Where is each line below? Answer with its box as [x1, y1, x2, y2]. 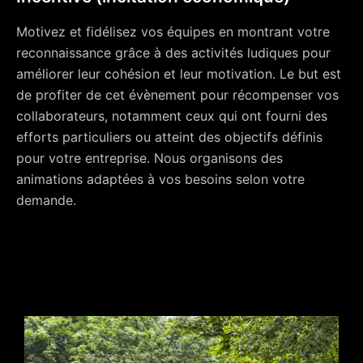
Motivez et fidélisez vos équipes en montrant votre [16, 23, 330, 40]
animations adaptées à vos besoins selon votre [16, 170, 305, 187]
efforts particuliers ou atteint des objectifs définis [16, 128, 322, 145]
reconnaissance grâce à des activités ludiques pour [16, 44, 331, 61]
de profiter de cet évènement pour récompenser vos [16, 86, 339, 103]
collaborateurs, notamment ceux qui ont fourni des [16, 107, 327, 124]
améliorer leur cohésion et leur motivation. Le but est [16, 65, 341, 82]
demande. [16, 191, 80, 208]
